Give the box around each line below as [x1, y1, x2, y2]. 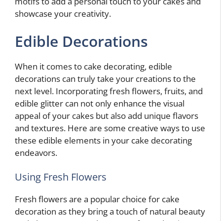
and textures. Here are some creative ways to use [15, 122, 205, 134]
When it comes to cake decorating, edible [15, 60, 172, 72]
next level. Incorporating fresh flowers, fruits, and [15, 85, 203, 97]
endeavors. [15, 147, 57, 158]
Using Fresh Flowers [15, 170, 107, 184]
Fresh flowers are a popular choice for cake [15, 193, 180, 205]
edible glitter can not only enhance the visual [15, 97, 184, 109]
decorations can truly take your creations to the [15, 73, 196, 84]
